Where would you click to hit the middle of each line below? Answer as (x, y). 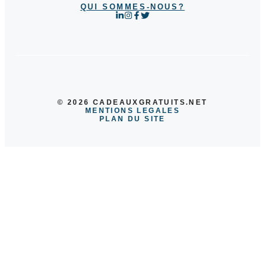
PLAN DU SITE (132, 119)
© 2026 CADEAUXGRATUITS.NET (132, 103)
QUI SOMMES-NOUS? (132, 7)
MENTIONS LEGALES (132, 111)
